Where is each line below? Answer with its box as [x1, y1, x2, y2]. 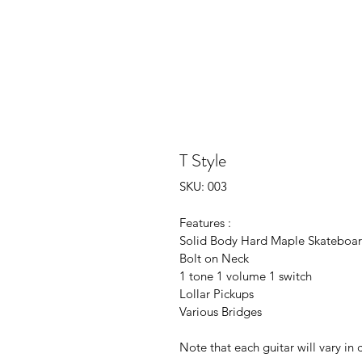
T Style [179, 148, 226, 173]
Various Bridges [179, 304, 265, 319]
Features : [179, 215, 234, 230]
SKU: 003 [179, 179, 227, 194]
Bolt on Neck [179, 250, 249, 266]
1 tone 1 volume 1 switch [179, 268, 312, 284]
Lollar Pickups [179, 286, 254, 301]
